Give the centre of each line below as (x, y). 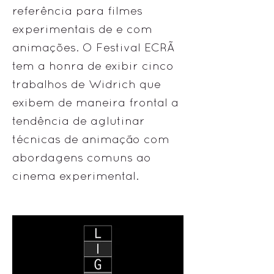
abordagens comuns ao (82, 157)
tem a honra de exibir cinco (93, 65)
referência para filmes (77, 10)
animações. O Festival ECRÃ (94, 47)
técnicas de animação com (91, 139)
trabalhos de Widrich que (87, 84)
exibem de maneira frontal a (95, 102)
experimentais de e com (82, 29)
